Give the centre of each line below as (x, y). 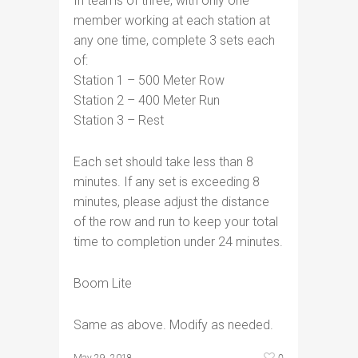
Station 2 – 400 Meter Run (147, 100)
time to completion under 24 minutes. (178, 242)
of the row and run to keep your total (176, 222)
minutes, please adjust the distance (171, 202)
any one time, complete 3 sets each (174, 40)
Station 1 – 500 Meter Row (149, 80)
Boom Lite (103, 283)
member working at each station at (172, 20)
